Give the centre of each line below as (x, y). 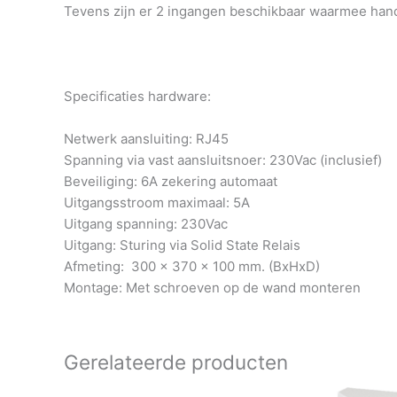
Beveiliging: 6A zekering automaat (171, 182)
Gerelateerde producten (176, 362)
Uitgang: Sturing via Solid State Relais (182, 245)
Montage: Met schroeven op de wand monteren (212, 288)
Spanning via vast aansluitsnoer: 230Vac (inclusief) (223, 160)
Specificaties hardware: (137, 97)
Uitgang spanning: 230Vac (146, 224)
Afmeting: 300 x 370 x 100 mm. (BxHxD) (192, 267)
